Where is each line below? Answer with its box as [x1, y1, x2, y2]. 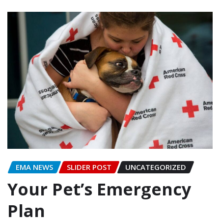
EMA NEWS [16, 162, 53, 172]
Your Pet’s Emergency [7, 177, 191, 200]
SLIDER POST [67, 162, 111, 172]
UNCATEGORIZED [125, 162, 186, 172]
